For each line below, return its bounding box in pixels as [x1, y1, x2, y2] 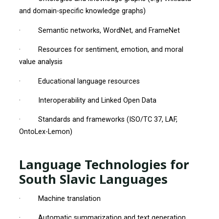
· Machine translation [19, 194, 101, 203]
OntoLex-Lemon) [19, 128, 72, 136]
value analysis [19, 57, 63, 66]
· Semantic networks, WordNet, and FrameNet [19, 26, 180, 35]
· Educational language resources [19, 77, 140, 86]
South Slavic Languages [19, 170, 168, 188]
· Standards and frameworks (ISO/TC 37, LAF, [19, 115, 177, 124]
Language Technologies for [19, 155, 189, 173]
